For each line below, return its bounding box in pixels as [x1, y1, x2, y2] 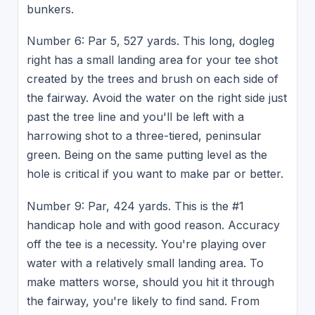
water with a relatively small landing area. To [26, 255, 264, 270]
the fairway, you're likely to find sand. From [26, 293, 259, 308]
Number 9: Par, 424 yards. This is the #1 [26, 198, 244, 213]
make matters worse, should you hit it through [26, 274, 274, 289]
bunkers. [26, 2, 74, 17]
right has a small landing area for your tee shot [26, 53, 278, 67]
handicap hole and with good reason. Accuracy [26, 217, 280, 232]
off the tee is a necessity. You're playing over [26, 236, 266, 251]
